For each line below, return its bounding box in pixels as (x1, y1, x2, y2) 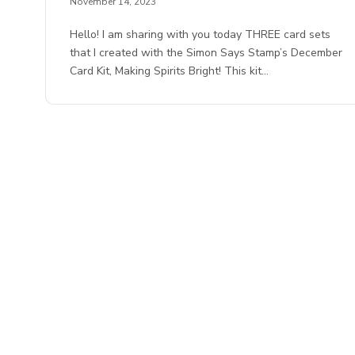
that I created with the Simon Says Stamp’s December (70, 45, 343, 61)
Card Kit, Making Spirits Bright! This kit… (70, 63, 269, 79)
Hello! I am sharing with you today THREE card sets (70, 27, 331, 43)
